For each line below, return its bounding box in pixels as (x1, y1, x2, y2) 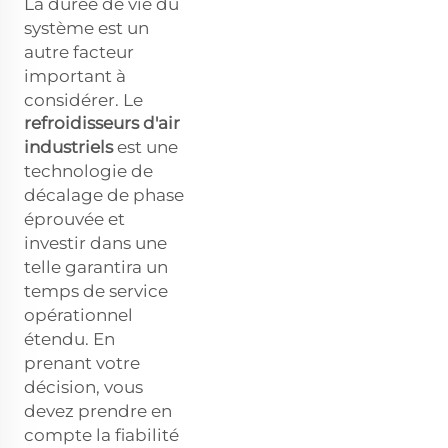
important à (24, 65, 126, 86)
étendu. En (24, 328, 115, 349)
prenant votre (24, 352, 140, 373)
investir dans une (24, 232, 167, 253)
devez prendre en (24, 400, 172, 421)
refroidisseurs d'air (24, 112, 180, 133)
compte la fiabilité (24, 424, 179, 445)
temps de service (24, 280, 168, 301)
